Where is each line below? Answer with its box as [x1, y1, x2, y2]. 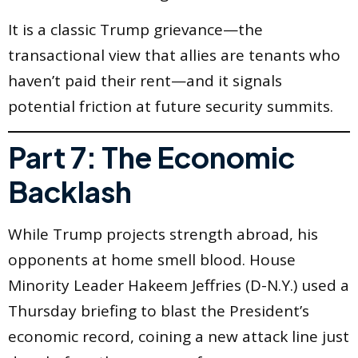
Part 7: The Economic [8, 139, 295, 176]
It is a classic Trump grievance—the [8, 19, 263, 41]
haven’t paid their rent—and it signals [8, 70, 282, 92]
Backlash [8, 173, 132, 210]
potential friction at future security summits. [8, 96, 333, 117]
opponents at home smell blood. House [8, 249, 296, 271]
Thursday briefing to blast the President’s [8, 300, 309, 322]
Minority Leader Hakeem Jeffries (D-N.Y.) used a [8, 275, 349, 296]
